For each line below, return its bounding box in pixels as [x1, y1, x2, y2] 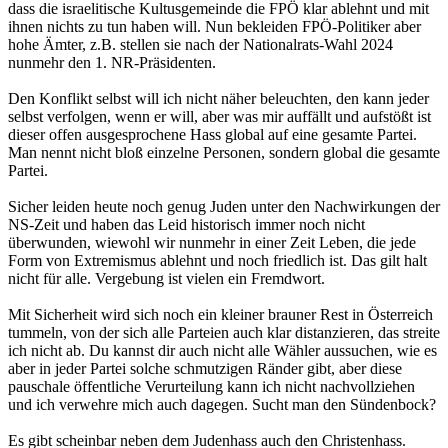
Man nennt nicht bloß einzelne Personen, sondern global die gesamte [8, 143, 440, 161]
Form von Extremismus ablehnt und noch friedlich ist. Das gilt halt [8, 251, 427, 269]
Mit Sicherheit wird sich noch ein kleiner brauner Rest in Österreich [8, 305, 433, 323]
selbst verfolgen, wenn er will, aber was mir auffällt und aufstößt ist [8, 107, 431, 125]
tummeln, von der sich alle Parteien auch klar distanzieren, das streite [8, 323, 440, 341]
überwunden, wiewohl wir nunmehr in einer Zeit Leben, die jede [8, 233, 416, 251]
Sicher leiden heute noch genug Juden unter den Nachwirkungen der [8, 197, 440, 215]
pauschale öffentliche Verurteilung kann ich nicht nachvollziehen [8, 377, 415, 395]
